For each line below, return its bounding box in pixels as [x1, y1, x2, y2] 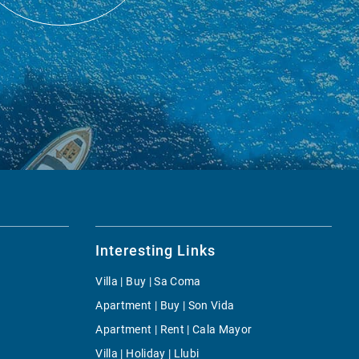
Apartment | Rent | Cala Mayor [95, 322, 252, 336]
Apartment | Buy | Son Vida [95, 298, 235, 312]
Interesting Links [95, 241, 216, 259]
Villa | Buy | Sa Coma [95, 274, 201, 288]
